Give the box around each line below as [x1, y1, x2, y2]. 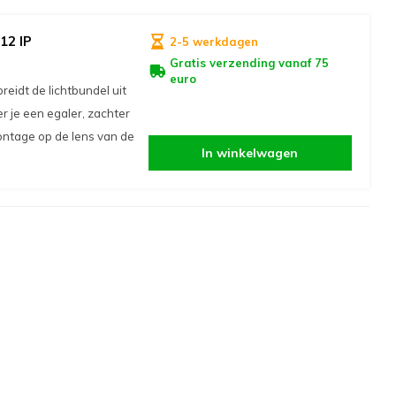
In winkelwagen [202, 145, 298, 161]
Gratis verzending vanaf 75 [169, 56, 329, 70]
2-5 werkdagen [169, 34, 258, 49]
